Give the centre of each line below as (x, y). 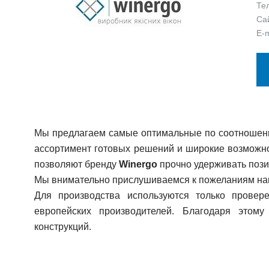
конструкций (62, 227)
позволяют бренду (77, 164)
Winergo (138, 164)
